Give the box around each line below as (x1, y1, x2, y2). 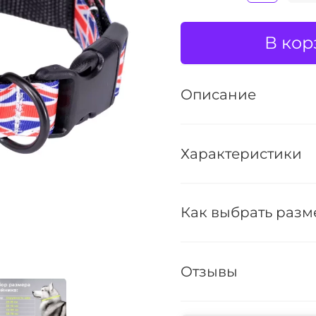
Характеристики (181, 145, 302, 162)
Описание (181, 86, 256, 104)
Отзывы (181, 262, 238, 280)
